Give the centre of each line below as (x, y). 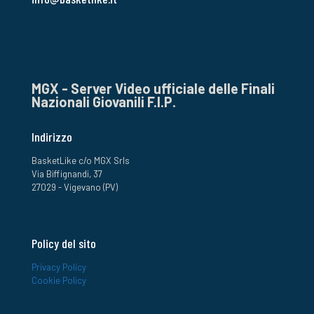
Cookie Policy (59, 280)
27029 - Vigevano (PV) (75, 187)
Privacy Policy (59, 267)
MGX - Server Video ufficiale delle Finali (153, 88)
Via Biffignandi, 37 (67, 174)
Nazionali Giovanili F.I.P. (104, 102)
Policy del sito (64, 243)
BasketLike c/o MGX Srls (81, 161)
